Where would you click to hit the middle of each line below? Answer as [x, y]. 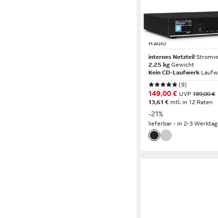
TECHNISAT [165, 21]
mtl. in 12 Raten [191, 102]
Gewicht [183, 64]
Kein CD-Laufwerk [174, 72]
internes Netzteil [172, 57]
